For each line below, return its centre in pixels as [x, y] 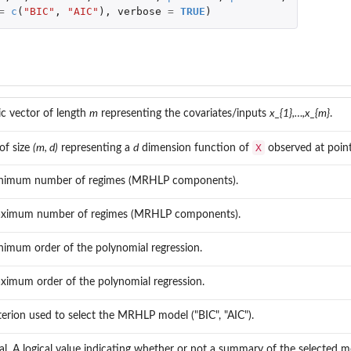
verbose [139, 11]
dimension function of [195, 148]
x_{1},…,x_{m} [300, 113]
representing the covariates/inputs [184, 113]
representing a [96, 148]
